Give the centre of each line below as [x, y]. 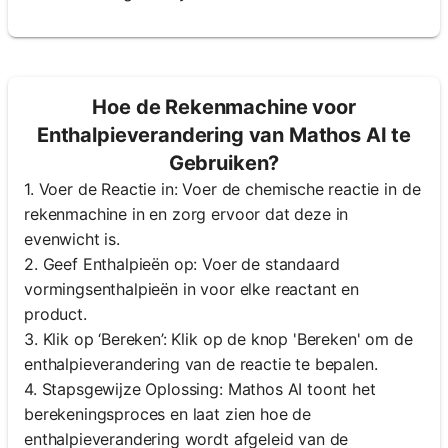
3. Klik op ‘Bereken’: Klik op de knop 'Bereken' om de [218, 339]
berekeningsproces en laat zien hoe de [168, 414]
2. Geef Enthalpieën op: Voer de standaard [182, 264]
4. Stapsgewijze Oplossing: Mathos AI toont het [200, 389]
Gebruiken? [224, 163]
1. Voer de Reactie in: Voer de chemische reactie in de [222, 189]
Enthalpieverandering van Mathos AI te [224, 135]
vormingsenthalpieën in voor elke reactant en [191, 289]
